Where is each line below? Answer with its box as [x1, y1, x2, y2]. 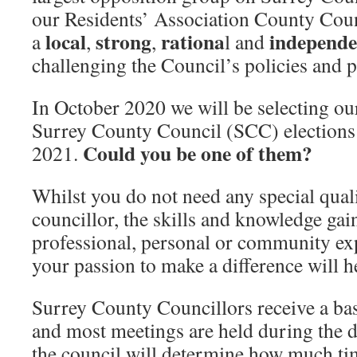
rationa [161, 25, 225, 57]
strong [96, 25, 151, 57]
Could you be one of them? [83, 137, 312, 168]
